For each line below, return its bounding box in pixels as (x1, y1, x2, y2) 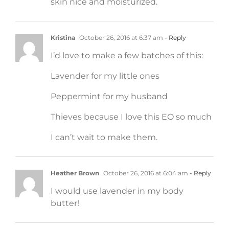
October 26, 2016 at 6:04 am (102, 169, 188, 177)
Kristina (51, 33, 75, 41)
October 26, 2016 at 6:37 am (78, 33, 163, 41)
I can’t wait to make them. (51, 132, 157, 142)
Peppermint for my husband (51, 91, 168, 101)
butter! (51, 198, 79, 208)
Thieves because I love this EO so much (51, 111, 212, 122)
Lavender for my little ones (51, 71, 159, 81)
